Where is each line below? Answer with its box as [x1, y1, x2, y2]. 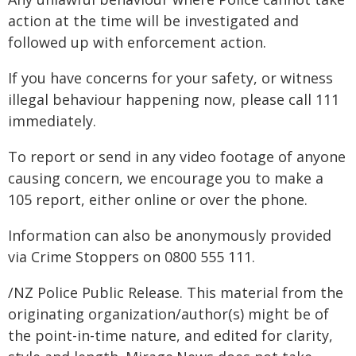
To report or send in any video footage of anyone [8, 147, 346, 166]
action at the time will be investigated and [8, 11, 299, 30]
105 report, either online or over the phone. [8, 190, 308, 209]
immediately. [8, 111, 96, 130]
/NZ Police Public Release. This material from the [8, 283, 343, 302]
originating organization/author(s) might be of [8, 304, 329, 323]
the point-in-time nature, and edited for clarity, [8, 326, 333, 345]
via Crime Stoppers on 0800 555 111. [8, 247, 255, 266]
